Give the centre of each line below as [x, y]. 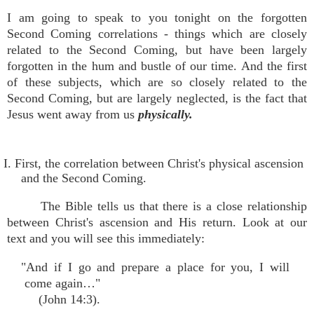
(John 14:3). [62, 299]
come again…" [62, 283]
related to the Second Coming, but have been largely [157, 50]
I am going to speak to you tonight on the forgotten [157, 18]
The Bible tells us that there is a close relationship [174, 206]
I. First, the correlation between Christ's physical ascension [153, 163]
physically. [165, 114]
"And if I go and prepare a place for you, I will [155, 267]
